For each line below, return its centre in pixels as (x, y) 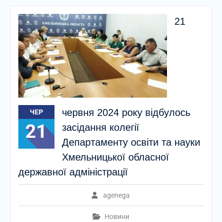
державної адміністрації (73, 172)
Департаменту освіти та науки (131, 142)
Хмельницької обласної (115, 157)
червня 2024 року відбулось (126, 112)
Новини (117, 217)
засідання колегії (102, 127)
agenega (117, 195)
